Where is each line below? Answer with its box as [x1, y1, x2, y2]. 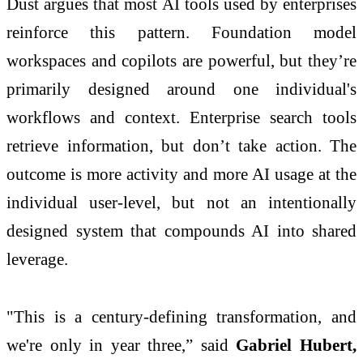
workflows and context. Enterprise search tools [6, 107, 357, 126]
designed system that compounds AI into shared [6, 220, 357, 240]
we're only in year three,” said [6, 335, 237, 355]
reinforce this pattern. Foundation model [6, 22, 357, 41]
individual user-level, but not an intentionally [6, 192, 357, 211]
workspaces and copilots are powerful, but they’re [6, 50, 357, 70]
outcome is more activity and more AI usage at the [6, 164, 357, 183]
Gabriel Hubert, [236, 335, 357, 355]
